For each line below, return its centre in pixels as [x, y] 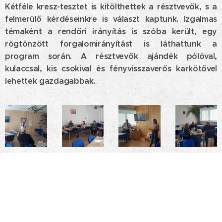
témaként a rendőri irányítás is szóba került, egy [111, 32]
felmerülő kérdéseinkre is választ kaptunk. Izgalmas [111, 19]
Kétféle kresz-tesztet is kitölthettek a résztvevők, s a [111, 7]
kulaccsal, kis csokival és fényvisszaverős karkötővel [111, 69]
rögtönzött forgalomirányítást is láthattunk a [111, 44]
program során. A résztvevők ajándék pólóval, [111, 56]
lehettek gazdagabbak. [50, 81]
